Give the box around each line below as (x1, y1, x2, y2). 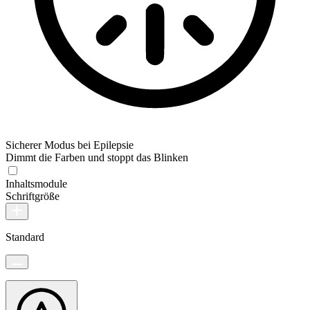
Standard (6, 231, 44, 244)
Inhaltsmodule (6, 178, 67, 190)
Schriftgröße (6, 190, 60, 203)
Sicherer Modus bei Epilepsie (6, 139, 134, 152)
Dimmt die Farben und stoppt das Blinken (6, 152, 188, 164)
